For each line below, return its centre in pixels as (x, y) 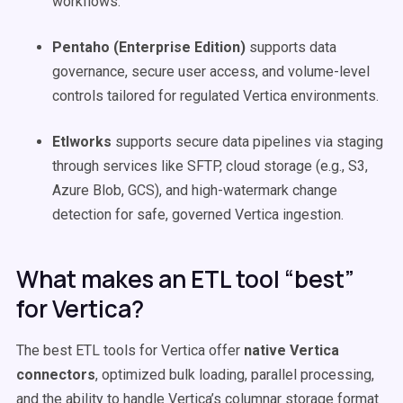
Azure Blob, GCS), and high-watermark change (195, 190)
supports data (291, 47)
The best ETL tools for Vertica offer (130, 350)
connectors (56, 375)
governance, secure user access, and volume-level (211, 72)
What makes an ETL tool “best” (185, 279)
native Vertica (291, 350)
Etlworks (82, 142)
